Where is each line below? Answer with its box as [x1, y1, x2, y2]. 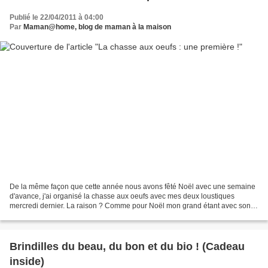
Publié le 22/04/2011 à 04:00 [10, 13, 103, 22]
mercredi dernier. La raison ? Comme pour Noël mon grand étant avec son [10, 202, 251, 211]
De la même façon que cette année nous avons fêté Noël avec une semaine [10, 182, 255, 191]
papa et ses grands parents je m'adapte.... [10, 211, 145, 220]
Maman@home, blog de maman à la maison [23, 22, 171, 31]
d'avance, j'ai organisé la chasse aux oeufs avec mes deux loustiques [10, 192, 234, 201]
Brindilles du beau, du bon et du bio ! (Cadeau [10, 240, 245, 253]
